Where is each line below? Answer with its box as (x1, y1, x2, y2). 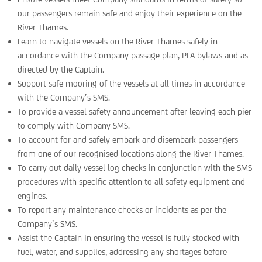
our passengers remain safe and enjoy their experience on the (18, 8, 242, 18)
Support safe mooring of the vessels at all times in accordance (18, 78, 245, 88)
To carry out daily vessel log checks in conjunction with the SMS (18, 163, 252, 173)
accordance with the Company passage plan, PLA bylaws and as (18, 50, 248, 60)
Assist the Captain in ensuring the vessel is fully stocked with (18, 233, 239, 243)
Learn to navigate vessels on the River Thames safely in (18, 36, 218, 46)
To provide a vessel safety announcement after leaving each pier (18, 106, 251, 116)
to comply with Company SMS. (18, 120, 130, 130)
